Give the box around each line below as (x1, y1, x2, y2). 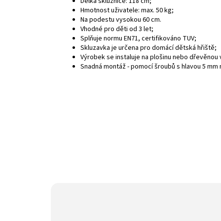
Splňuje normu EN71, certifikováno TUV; (80, 33, 196, 43)
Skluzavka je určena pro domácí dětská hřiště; (80, 42, 217, 53)
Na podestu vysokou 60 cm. (80, 14, 161, 25)
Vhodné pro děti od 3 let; (80, 24, 153, 34)
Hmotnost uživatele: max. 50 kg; (80, 5, 174, 15)
